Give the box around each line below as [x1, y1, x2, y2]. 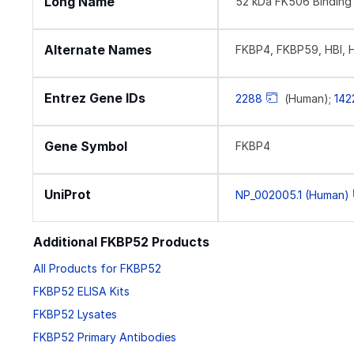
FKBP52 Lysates [33, 307, 117, 322]
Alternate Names [44, 42, 152, 58]
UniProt [44, 186, 91, 202]
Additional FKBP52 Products [33, 234, 209, 250]
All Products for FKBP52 [33, 262, 161, 276]
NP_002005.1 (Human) [235, 187, 349, 201]
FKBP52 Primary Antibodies [33, 330, 176, 345]
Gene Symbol [44, 138, 127, 154]
